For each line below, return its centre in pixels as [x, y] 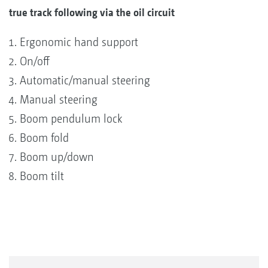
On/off [35, 61]
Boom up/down [57, 157]
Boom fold [44, 138]
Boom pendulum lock [71, 118]
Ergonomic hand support [79, 42]
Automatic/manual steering [85, 80]
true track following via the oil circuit [92, 12]
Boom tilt [42, 176]
